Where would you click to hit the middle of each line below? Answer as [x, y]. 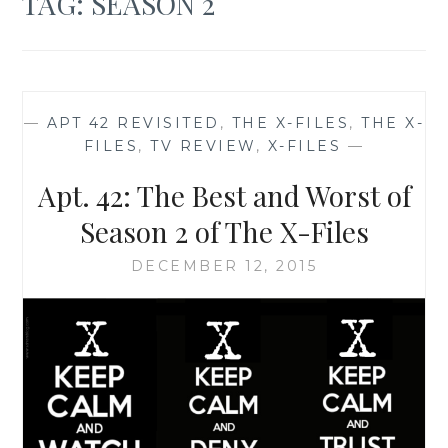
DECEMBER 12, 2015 [224, 265]
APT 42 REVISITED [133, 122]
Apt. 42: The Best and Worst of [224, 195]
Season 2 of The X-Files [224, 231]
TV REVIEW [203, 145]
